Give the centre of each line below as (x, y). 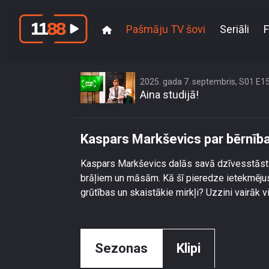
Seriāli (234, 29)
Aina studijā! (169, 95)
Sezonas (121, 248)
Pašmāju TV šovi (166, 29)
